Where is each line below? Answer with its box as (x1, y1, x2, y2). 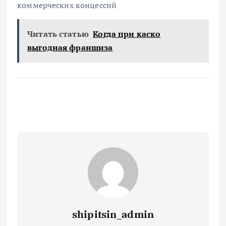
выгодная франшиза (27, 41, 113, 53)
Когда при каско (93, 28, 161, 39)
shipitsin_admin (72, 207, 154, 221)
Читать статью (27, 28, 89, 39)
